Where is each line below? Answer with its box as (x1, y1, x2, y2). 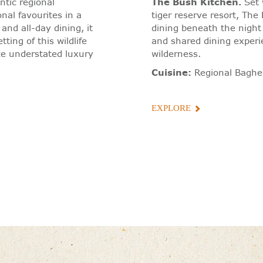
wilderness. (151, 47, 201, 60)
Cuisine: (151, 66, 191, 79)
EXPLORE (151, 103, 191, 113)
